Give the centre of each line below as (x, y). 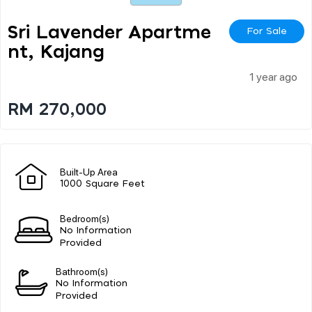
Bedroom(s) (85, 218)
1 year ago (273, 76)
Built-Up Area (89, 171)
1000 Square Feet (102, 184)
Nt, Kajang (56, 52)
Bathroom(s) (82, 271)
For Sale (267, 31)
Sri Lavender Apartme (109, 32)
